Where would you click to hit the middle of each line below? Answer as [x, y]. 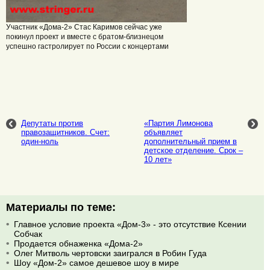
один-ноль [40, 141]
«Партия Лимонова [178, 123]
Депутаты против [52, 123]
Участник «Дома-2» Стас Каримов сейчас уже [84, 27]
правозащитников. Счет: [65, 132]
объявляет [163, 132]
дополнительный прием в [190, 141]
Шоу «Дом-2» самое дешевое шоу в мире [96, 262]
